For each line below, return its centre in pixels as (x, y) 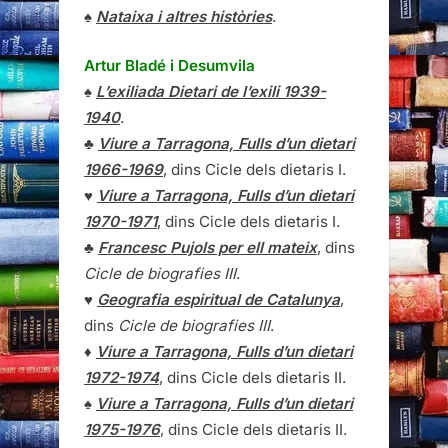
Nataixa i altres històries (184, 17)
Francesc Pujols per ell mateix (207, 247)
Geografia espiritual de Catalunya (218, 299)
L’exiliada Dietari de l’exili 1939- (211, 91)
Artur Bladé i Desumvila (169, 65)
